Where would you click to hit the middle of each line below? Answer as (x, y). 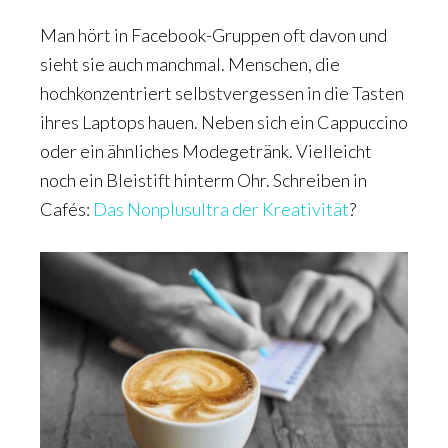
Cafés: (66, 209)
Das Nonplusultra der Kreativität (221, 209)
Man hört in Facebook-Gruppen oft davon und (213, 35)
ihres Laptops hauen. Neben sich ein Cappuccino (224, 122)
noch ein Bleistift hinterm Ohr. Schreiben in (203, 180)
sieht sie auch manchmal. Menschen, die (190, 64)
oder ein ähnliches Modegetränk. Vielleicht (206, 151)
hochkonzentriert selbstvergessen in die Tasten (222, 93)
